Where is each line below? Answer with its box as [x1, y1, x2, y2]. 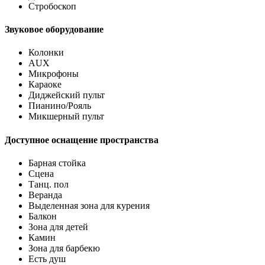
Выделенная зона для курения [28, 201, 150, 211]
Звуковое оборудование [5, 24, 104, 35]
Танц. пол [28, 179, 69, 190]
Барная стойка [28, 158, 86, 169]
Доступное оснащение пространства [5, 134, 159, 145]
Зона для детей [28, 222, 88, 232]
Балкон [28, 211, 57, 222]
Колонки [28, 47, 64, 58]
